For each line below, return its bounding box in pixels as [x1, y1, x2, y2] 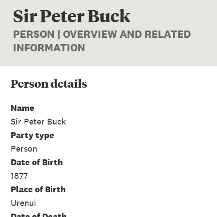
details [48, 76, 87, 91]
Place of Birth [11, 183, 66, 195]
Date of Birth [11, 156, 63, 168]
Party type [11, 129, 54, 140]
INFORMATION [13, 41, 86, 55]
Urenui [11, 197, 36, 208]
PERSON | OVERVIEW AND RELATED [13, 27, 191, 41]
